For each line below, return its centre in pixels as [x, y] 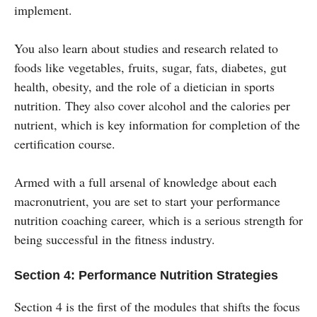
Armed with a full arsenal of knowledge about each [145, 181]
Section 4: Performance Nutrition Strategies [146, 275]
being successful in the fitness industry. [115, 239]
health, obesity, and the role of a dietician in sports [144, 86]
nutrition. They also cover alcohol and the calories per [152, 105]
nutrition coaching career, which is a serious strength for [158, 220]
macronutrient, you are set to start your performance [147, 201]
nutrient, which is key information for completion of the [157, 124]
